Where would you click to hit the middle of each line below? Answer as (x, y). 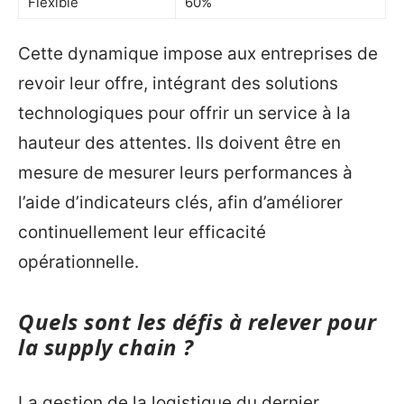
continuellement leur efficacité (142, 233)
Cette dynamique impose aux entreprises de (198, 54)
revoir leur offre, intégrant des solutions (178, 84)
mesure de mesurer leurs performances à (185, 173)
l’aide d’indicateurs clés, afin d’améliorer (180, 203)
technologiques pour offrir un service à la (184, 114)
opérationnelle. (78, 262)
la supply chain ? (106, 347)
